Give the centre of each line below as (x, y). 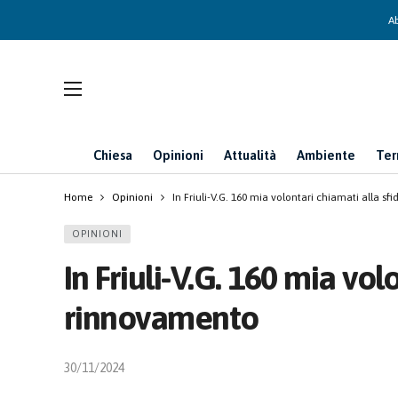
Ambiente (326, 155)
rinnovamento (161, 318)
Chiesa (113, 155)
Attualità (250, 155)
